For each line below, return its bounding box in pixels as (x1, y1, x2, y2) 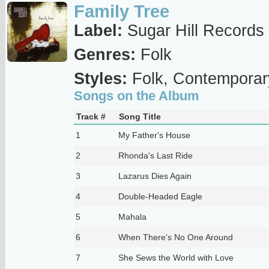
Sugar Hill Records (122, 21, 264, 40)
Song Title (118, 111, 161, 121)
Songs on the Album (73, 88, 199, 103)
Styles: (73, 69, 127, 88)
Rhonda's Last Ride (118, 150, 193, 160)
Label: (73, 21, 122, 40)
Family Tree (73, 1, 169, 21)
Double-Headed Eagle (118, 191, 202, 201)
